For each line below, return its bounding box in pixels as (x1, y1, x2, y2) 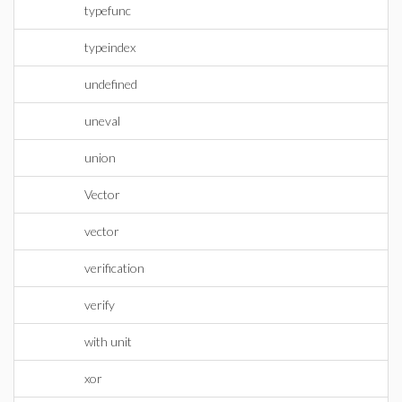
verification (84, 260, 144, 275)
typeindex (84, 39, 135, 55)
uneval (84, 113, 120, 128)
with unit (84, 334, 132, 349)
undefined (84, 76, 137, 92)
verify (84, 297, 115, 312)
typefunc (84, 3, 131, 18)
